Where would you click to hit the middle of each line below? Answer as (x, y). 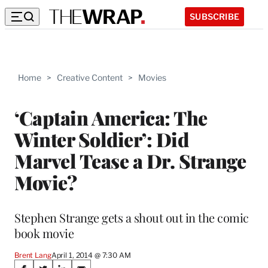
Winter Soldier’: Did (101, 139)
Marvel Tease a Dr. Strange (130, 160)
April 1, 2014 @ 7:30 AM (91, 255)
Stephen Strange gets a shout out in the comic (132, 217)
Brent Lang (33, 255)
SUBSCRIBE (214, 16)
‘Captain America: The (111, 117)
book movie (44, 233)
